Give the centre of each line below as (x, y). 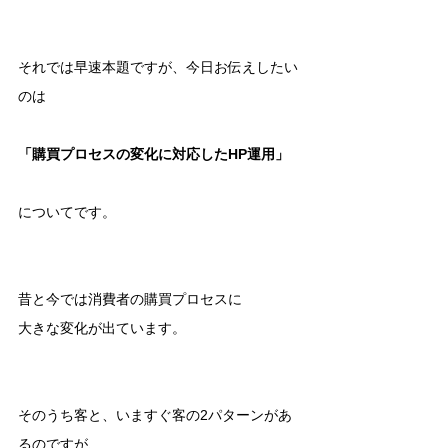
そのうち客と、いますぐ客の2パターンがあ (155, 414)
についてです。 (67, 211)
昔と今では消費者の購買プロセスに (130, 298)
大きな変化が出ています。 (102, 327)
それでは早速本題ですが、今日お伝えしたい (158, 66)
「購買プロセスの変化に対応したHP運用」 (153, 153)
